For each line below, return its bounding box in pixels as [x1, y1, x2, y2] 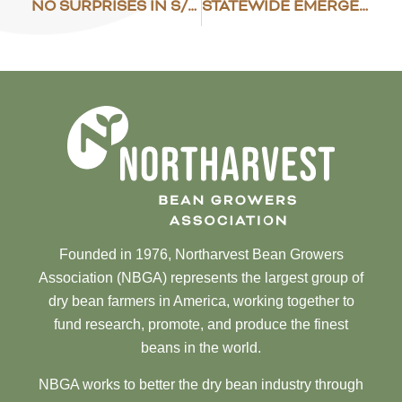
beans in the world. [141, 340, 261, 356]
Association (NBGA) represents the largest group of [39, 270, 363, 286]
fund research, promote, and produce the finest [54, 317, 348, 333]
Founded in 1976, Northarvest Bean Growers [58, 247, 344, 263]
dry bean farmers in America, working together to [48, 293, 354, 310]
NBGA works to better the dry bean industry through [39, 376, 363, 392]
